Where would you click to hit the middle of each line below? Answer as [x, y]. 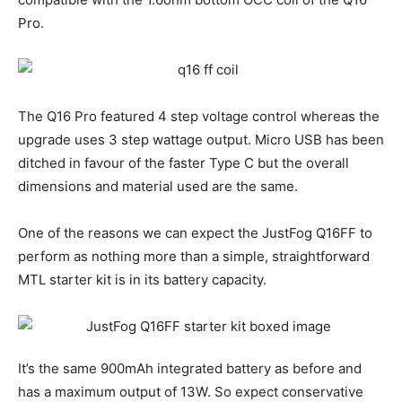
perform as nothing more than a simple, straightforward [194, 257]
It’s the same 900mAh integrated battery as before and [190, 369]
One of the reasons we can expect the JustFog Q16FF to [195, 233]
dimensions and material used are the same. [158, 187]
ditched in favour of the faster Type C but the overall [184, 163]
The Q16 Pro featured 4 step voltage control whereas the [199, 117]
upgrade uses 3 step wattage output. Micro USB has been [201, 140]
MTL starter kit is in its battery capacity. [142, 280]
